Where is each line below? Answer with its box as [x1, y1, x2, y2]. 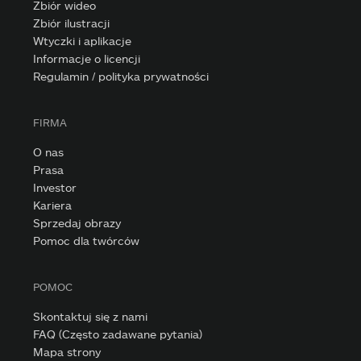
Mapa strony [33, 345, 102, 359]
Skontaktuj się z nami [33, 309, 148, 324]
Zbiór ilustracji [33, 16, 110, 31]
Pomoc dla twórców [33, 234, 140, 248]
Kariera [33, 198, 73, 213]
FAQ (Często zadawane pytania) [33, 327, 203, 342]
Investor [33, 180, 77, 195]
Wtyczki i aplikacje [33, 34, 132, 48]
